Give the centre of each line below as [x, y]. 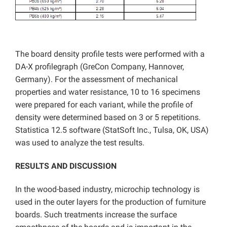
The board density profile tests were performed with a [110, 54]
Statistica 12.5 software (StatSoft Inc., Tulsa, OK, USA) [112, 130]
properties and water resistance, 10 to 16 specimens [108, 92]
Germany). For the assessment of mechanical [97, 80]
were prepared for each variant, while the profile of [104, 105]
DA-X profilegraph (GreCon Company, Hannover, [100, 67]
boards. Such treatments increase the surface [96, 215]
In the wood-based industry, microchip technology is [107, 190]
